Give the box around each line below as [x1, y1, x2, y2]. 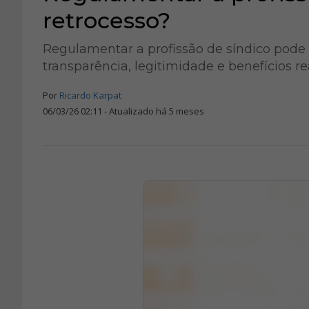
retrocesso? [43, 7, 170, 34]
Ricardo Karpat [59, 89, 121, 101]
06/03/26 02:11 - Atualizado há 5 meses [43, 105, 204, 117]
